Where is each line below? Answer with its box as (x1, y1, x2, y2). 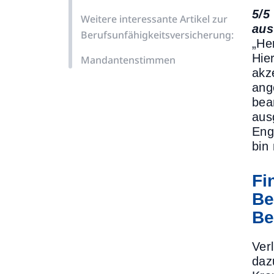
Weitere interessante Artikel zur (81, 12, 228, 26)
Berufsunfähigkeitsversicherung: (81, 28, 234, 42)
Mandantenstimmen (81, 53, 176, 67)
